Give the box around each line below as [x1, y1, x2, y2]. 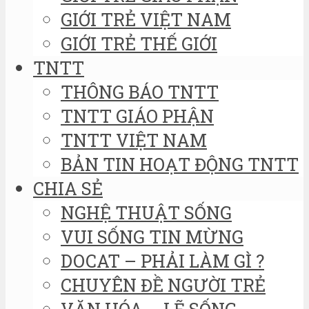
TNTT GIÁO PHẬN [61, 103, 214, 128]
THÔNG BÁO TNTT [61, 79, 219, 103]
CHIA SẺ [33, 176, 103, 200]
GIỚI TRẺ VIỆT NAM [61, 7, 231, 31]
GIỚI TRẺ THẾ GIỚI [61, 31, 217, 55]
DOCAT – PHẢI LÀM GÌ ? [61, 248, 264, 272]
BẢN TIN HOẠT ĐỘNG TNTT [61, 152, 299, 176]
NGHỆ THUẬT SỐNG [61, 200, 232, 224]
